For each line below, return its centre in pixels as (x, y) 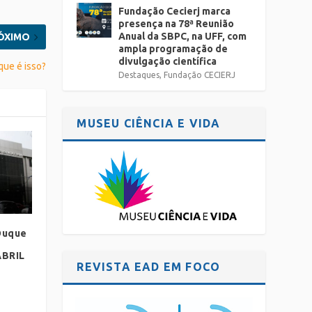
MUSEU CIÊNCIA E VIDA (149, 123)
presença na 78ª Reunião (177, 24)
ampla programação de (173, 49)
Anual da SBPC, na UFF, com (183, 36)
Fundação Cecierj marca (175, 11)
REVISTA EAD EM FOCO (149, 267)
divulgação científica (168, 61)
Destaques (139, 75)
